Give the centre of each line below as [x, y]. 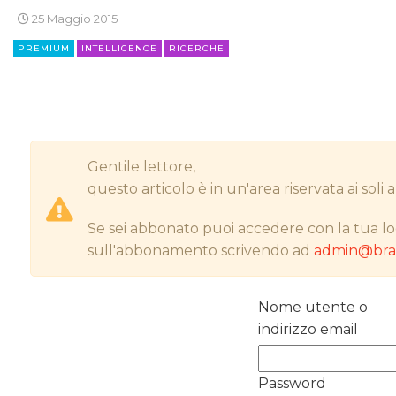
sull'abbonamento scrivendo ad [201, 251]
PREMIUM [44, 48]
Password [292, 383]
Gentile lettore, [142, 167]
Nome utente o [312, 307]
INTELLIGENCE [119, 48]
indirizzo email [308, 329]
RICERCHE [197, 48]
